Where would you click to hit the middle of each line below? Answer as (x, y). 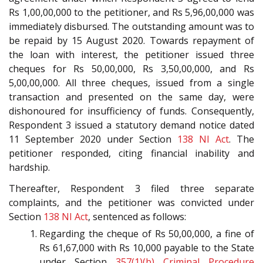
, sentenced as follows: (137, 217)
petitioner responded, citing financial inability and (131, 153)
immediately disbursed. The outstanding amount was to (131, 26)
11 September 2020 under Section (93, 139)
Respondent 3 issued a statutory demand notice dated (131, 125)
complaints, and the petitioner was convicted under (131, 203)
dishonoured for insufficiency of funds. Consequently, (131, 111)
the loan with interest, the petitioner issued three (131, 54)
